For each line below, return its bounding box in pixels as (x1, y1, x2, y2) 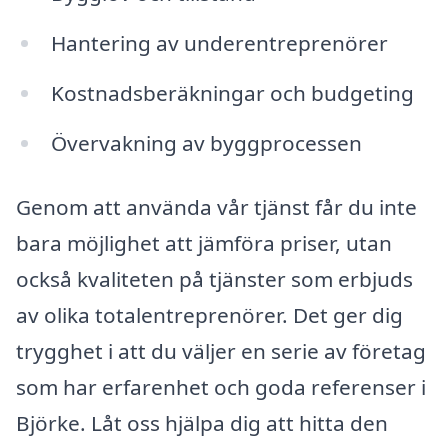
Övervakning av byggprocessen (50, 128, 362, 157)
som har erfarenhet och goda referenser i (16, 372, 426, 401)
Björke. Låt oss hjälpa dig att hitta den (16, 408, 388, 437)
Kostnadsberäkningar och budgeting (50, 79, 414, 108)
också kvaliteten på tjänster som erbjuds (16, 264, 413, 293)
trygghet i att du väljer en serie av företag (16, 336, 426, 365)
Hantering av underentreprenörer (50, 29, 388, 58)
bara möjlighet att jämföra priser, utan (16, 228, 392, 257)
